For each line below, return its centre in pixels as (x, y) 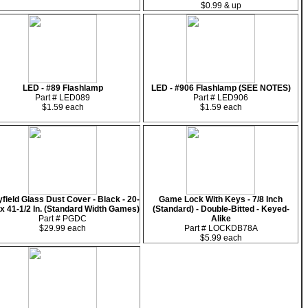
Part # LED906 (221, 98)
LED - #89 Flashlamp (63, 88)
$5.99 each (221, 238)
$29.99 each (63, 228)
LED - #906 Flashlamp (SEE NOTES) (221, 88)
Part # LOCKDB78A (221, 228)
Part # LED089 (63, 98)
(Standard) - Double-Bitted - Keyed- (221, 209)
